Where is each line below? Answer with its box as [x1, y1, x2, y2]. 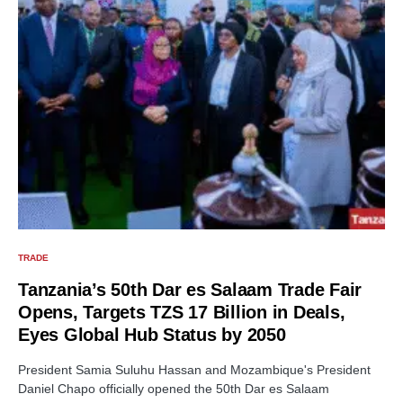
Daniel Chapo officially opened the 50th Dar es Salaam [18, 381, 329, 396]
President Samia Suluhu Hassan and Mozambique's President [18, 363, 371, 377]
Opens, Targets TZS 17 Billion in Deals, [18, 302, 345, 322]
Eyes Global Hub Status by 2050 [18, 325, 286, 345]
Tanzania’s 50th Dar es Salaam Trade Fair [18, 280, 362, 300]
